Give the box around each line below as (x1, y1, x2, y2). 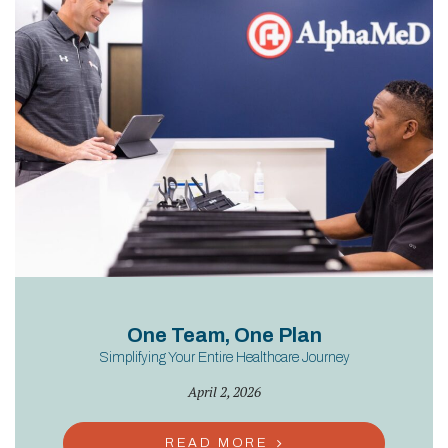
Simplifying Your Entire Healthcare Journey (98, 350, 350, 366)
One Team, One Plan (126, 324, 322, 347)
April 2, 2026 (187, 382, 261, 401)
